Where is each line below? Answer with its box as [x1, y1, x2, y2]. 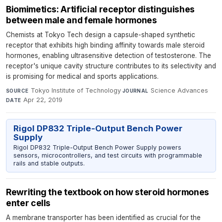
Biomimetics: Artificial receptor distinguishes [6, 3, 195, 14]
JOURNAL [122, 87, 149, 94]
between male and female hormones [6, 14, 157, 25]
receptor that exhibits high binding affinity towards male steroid [6, 41, 205, 49]
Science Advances [151, 86, 209, 94]
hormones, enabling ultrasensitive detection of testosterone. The [6, 51, 211, 59]
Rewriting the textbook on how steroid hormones [6, 187, 209, 198]
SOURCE [6, 87, 29, 94]
